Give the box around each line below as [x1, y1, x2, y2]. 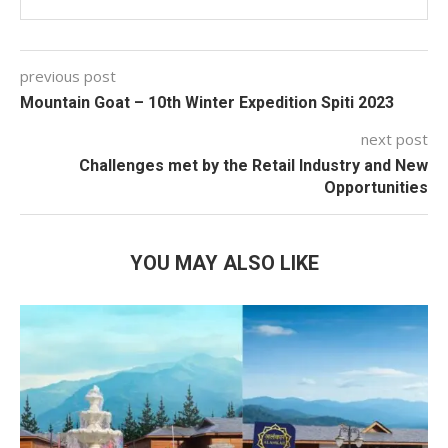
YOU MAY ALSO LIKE [129, 250, 319, 275]
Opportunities [324, 177, 428, 197]
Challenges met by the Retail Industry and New [79, 155, 428, 175]
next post [361, 128, 428, 149]
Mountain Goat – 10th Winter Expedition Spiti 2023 [20, 92, 394, 112]
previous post [20, 65, 116, 86]
